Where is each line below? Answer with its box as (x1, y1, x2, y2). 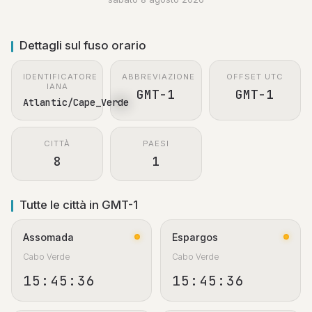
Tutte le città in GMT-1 (19, 197, 138, 212)
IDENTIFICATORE (23, 72, 97, 82)
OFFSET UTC (226, 72, 283, 82)
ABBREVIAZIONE (121, 72, 195, 82)
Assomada (23, 231, 74, 243)
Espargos (172, 231, 218, 243)
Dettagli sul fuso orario (19, 38, 146, 53)
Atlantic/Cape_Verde (23, 95, 129, 109)
